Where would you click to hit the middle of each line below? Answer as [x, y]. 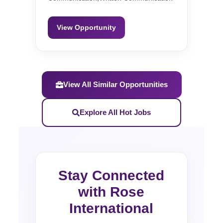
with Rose [111, 192]
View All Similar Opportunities [115, 85]
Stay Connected [111, 176]
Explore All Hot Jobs [115, 112]
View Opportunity [87, 28]
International [111, 209]
